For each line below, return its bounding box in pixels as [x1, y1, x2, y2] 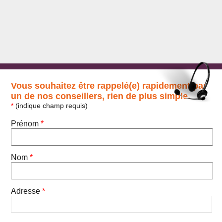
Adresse [11, 187, 43, 196]
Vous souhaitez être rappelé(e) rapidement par [11, 80, 207, 91]
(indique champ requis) [13, 101, 88, 110]
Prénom [11, 119, 41, 128]
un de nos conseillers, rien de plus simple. [11, 91, 191, 101]
